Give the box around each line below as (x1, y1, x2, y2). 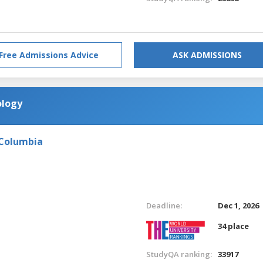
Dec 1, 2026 (218, 200, 259, 211)
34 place (218, 220, 249, 231)
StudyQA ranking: (146, 248, 212, 259)
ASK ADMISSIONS (173, 49, 242, 60)
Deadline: (146, 200, 182, 211)
